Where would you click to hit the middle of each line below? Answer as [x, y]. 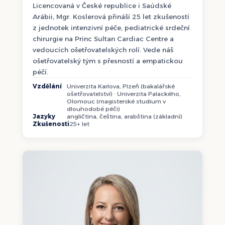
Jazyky [44, 117]
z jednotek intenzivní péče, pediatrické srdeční [111, 27]
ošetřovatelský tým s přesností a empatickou [108, 61]
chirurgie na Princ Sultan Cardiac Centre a [103, 38]
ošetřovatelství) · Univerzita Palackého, [124, 94]
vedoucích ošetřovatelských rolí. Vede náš [103, 49]
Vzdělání [47, 87]
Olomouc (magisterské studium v [116, 102]
